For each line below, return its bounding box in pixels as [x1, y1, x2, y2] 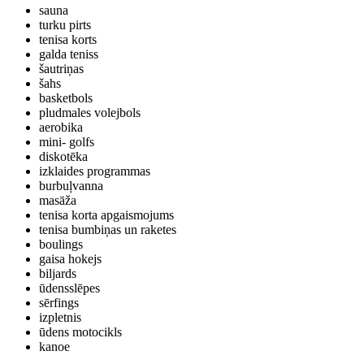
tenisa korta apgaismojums [39, 208, 174, 222]
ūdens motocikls [39, 325, 122, 339]
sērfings [39, 296, 79, 310]
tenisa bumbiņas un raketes [39, 223, 176, 236]
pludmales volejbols [39, 106, 141, 119]
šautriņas [39, 62, 84, 76]
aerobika [39, 120, 83, 134]
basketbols [39, 91, 93, 105]
